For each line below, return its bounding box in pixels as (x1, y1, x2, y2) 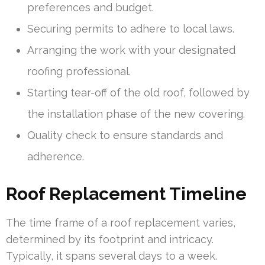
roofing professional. (27, 65, 131, 78)
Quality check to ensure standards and (27, 129, 223, 142)
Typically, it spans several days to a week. (6, 250, 217, 263)
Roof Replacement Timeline (6, 183, 247, 205)
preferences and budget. (27, 1, 154, 14)
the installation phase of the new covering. (27, 108, 245, 121)
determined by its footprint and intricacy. (6, 233, 214, 246)
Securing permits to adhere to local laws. (27, 22, 234, 35)
